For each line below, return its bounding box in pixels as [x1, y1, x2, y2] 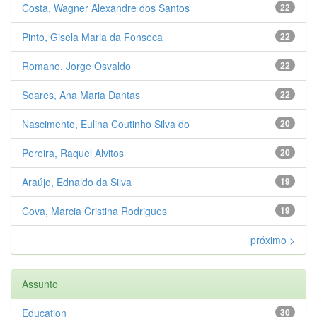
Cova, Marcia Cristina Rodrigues [22, 203, 167, 218]
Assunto [22, 276, 58, 291]
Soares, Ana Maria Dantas [22, 87, 140, 102]
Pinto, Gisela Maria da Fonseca [22, 29, 163, 44]
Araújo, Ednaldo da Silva [22, 174, 132, 189]
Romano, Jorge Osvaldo [22, 58, 131, 73]
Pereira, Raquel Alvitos [22, 145, 124, 160]
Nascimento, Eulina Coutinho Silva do [22, 116, 190, 131]
